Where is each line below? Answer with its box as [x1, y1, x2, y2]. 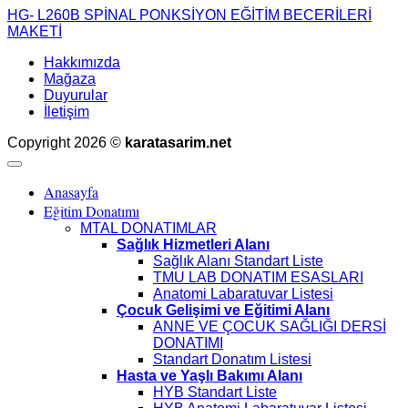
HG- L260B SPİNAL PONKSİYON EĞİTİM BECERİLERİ [7, 7, 372, 23]
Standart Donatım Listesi [153, 352, 311, 367]
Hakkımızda [44, 55, 120, 70]
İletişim [44, 104, 89, 119]
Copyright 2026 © [7, 135, 125, 150]
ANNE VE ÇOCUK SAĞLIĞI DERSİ [153, 319, 386, 334]
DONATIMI [153, 335, 223, 351]
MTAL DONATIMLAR [80, 220, 217, 236]
